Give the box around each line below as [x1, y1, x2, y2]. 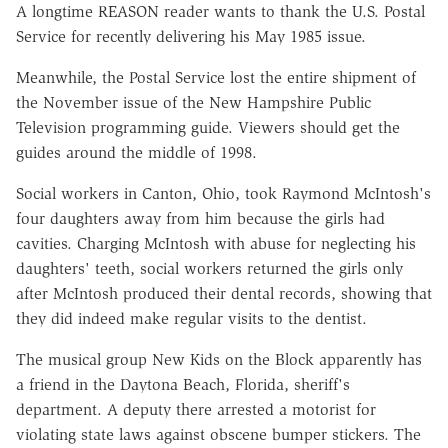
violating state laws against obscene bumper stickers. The [16, 425, 421, 445]
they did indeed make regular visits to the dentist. [16, 309, 367, 329]
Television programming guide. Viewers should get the [16, 118, 400, 138]
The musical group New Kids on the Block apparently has [16, 350, 422, 370]
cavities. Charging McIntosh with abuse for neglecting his [16, 234, 416, 254]
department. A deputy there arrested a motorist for [16, 400, 376, 420]
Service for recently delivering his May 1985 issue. [16, 27, 366, 47]
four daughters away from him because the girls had [16, 209, 385, 229]
